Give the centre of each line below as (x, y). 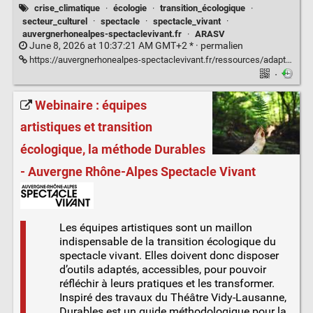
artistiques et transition (86, 128)
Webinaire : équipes (90, 105)
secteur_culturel (54, 21)
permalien (221, 46)
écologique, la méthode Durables (112, 150)
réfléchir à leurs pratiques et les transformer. (167, 283)
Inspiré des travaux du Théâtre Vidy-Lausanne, (173, 297)
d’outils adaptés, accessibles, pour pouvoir (162, 269)
